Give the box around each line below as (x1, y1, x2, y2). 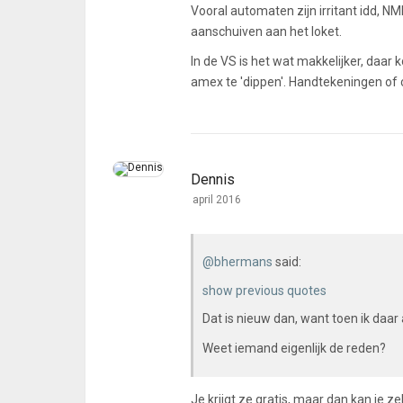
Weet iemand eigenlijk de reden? (202, 341, 386, 355)
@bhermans (202, 255, 273, 269)
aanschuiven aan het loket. (191, 24, 342, 39)
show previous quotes (202, 283, 327, 298)
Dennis (191, 171, 235, 188)
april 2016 (193, 193, 241, 206)
